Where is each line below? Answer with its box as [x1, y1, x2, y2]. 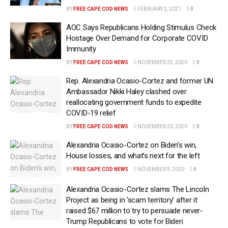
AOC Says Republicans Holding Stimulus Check [66, 23, 217, 32]
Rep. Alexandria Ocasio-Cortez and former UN [66, 76, 214, 85]
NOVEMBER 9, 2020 [136, 166, 184, 172]
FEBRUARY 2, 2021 [136, 6, 181, 12]
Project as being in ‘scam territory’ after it [66, 195, 197, 205]
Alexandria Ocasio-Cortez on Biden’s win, [66, 140, 196, 150]
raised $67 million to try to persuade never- [66, 206, 203, 215]
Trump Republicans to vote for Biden [66, 216, 183, 226]
